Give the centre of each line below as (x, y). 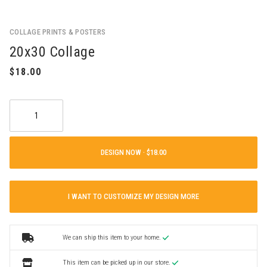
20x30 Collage (52, 52)
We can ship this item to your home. (112, 237)
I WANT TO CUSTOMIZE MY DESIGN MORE (133, 197)
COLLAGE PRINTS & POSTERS (58, 32)
